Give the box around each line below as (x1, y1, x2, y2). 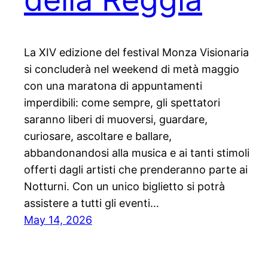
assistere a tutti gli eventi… (24, 197, 159, 210)
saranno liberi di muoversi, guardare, (24, 113, 208, 126)
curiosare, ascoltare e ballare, (24, 130, 172, 143)
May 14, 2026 (24, 214, 92, 227)
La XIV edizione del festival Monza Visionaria (24, 46, 249, 59)
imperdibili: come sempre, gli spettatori (24, 96, 220, 109)
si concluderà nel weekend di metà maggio (24, 63, 239, 76)
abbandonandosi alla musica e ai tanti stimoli (24, 147, 249, 160)
